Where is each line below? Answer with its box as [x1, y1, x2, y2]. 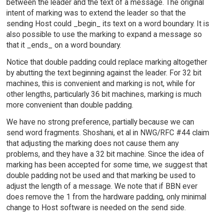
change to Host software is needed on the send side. [6, 202, 186, 212]
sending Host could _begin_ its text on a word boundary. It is [6, 19, 209, 29]
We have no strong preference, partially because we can [6, 117, 194, 127]
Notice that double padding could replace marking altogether [6, 57, 207, 67]
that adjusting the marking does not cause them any [6, 138, 179, 148]
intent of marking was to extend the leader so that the [6, 8, 186, 18]
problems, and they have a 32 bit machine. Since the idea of [6, 149, 204, 159]
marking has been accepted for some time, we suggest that [6, 160, 207, 169]
